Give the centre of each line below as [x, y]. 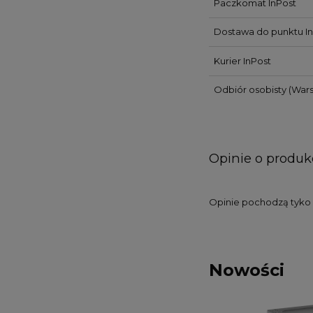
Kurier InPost [242, 60]
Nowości [247, 270]
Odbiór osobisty [250, 90]
